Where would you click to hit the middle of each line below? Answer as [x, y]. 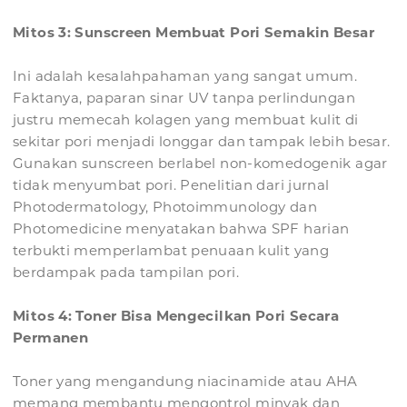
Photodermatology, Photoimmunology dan [165, 207]
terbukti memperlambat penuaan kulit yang [171, 251]
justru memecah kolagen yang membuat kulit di [186, 120]
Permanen [50, 338]
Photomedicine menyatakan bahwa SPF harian [181, 229]
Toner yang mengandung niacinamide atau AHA [185, 382]
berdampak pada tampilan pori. [126, 273]
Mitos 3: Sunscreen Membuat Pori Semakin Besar [194, 33]
